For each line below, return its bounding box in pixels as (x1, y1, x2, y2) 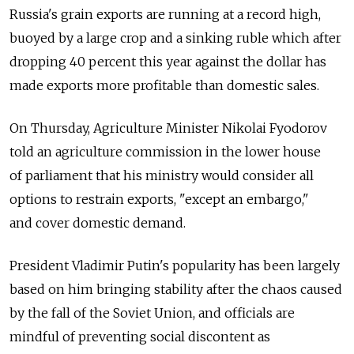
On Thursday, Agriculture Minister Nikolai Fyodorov (9, 120, 327, 137)
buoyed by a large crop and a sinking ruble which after (9, 30, 341, 47)
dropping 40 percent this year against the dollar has (9, 54, 326, 70)
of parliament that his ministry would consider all (9, 168, 314, 184)
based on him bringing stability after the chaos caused (9, 281, 342, 298)
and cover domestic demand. (9, 215, 186, 232)
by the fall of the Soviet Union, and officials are (9, 305, 295, 322)
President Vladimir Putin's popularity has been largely (9, 258, 340, 274)
